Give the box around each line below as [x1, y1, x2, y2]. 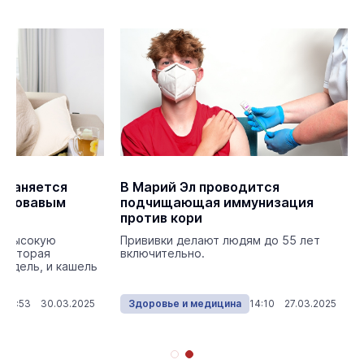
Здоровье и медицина [128, 297, 241, 310]
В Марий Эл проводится [120, 179, 279, 195]
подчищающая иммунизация [120, 194, 314, 210]
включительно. [120, 246, 205, 260]
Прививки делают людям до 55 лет [120, 233, 320, 247]
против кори [120, 210, 202, 226]
